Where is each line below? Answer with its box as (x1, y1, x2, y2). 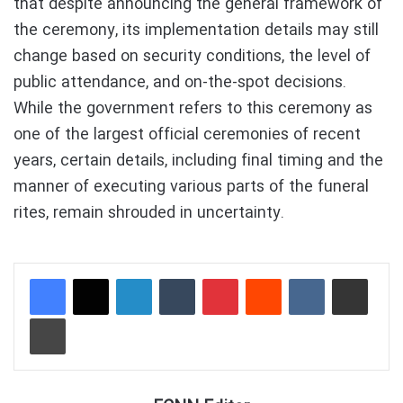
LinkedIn (151, 267, 198, 288)
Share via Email (367, 267, 399, 288)
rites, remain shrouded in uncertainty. (13, 200, 284, 226)
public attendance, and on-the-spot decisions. (13, 69, 346, 95)
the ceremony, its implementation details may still (13, 17, 379, 43)
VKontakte (324, 267, 383, 288)
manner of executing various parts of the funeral (13, 174, 369, 200)
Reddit (281, 267, 318, 288)
